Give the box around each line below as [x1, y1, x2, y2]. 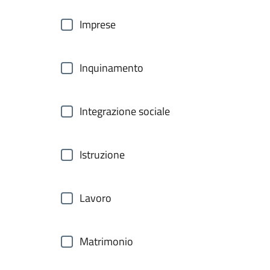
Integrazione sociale [80, 103, 170, 119]
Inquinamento [80, 60, 143, 76]
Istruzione [80, 146, 125, 163]
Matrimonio [80, 233, 133, 250]
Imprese [80, 16, 116, 33]
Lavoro [80, 190, 111, 206]
